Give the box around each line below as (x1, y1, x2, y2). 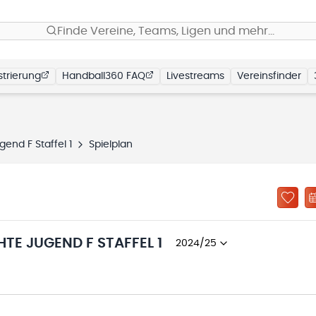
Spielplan (89, 140, 133, 150)
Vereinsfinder (237, 71, 301, 81)
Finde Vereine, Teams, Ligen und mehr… (57, 25, 274, 37)
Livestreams (166, 71, 224, 81)
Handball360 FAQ (62, 71, 145, 81)
